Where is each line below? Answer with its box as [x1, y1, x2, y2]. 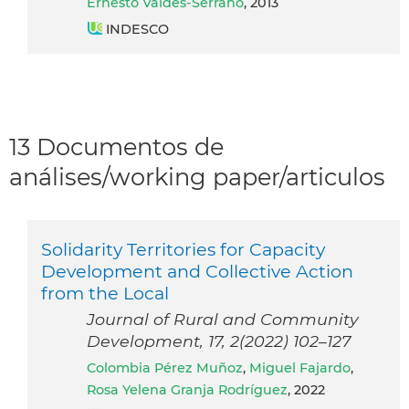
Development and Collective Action [41, 260, 353, 283]
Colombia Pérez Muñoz [96, 360, 243, 377]
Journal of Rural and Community [87, 309, 359, 330]
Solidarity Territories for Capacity [41, 238, 325, 261]
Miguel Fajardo [249, 360, 351, 377]
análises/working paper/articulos [9, 162, 385, 191]
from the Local [41, 282, 169, 305]
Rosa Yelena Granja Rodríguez [87, 382, 288, 399]
